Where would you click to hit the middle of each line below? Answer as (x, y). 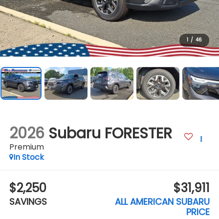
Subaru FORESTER (110, 134)
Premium (26, 147)
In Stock (28, 157)
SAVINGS (28, 201)
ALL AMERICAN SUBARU (163, 201)
